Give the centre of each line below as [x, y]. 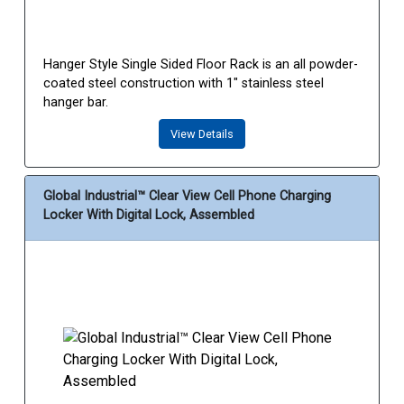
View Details [202, 134]
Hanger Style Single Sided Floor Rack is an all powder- [201, 65]
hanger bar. [76, 103]
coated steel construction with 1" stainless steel [184, 84]
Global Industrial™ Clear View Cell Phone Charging [187, 197]
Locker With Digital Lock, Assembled [149, 216]
